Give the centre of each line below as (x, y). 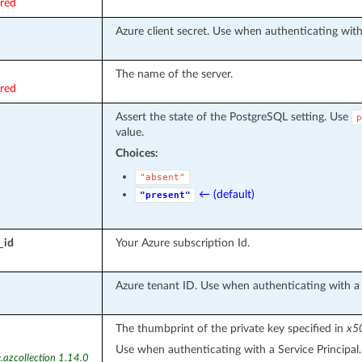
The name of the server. (174, 74)
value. (129, 132)
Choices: (137, 153)
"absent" (162, 177)
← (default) (226, 194)
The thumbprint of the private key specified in (231, 328)
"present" (165, 195)
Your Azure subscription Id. (182, 242)
